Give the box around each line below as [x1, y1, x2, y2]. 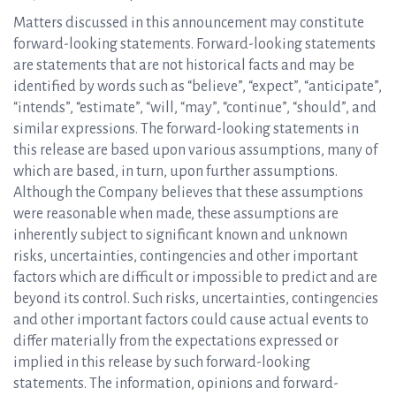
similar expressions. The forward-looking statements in [13, 121, 359, 137]
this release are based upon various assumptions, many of [13, 142, 377, 158]
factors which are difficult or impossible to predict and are [13, 270, 377, 286]
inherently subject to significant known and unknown [13, 227, 347, 243]
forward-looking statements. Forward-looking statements [13, 36, 376, 52]
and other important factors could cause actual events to [13, 312, 369, 328]
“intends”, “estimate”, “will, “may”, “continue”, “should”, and [13, 100, 377, 116]
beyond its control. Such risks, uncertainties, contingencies [13, 291, 378, 307]
